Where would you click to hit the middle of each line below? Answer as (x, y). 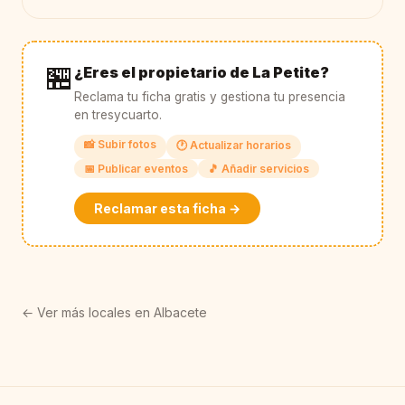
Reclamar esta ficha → (167, 209)
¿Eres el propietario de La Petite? (201, 73)
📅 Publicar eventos (136, 169)
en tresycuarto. (118, 114)
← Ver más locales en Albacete (114, 313)
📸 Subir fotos (120, 144)
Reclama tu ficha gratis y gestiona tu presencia (209, 96)
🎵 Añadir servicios (259, 169)
